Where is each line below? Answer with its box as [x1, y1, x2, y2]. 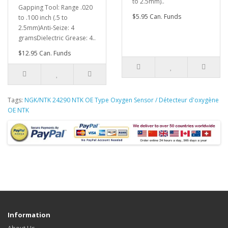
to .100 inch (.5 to [18, 13, 68, 22]
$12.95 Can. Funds [18, 49, 71, 58]
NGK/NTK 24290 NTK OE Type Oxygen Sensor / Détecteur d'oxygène [24, 96, 219, 105]
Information [8, 210, 50, 219]
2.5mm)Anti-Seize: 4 [18, 23, 74, 33]
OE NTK [8, 106, 29, 115]
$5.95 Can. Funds [132, 12, 181, 21]
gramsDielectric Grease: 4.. [18, 34, 96, 43]
